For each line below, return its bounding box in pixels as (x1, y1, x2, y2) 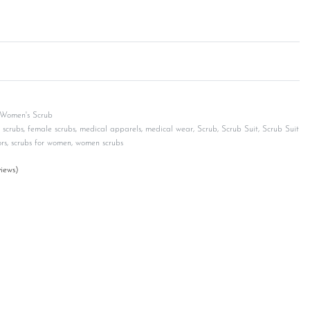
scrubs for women (10, 139, 71, 148)
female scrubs (27, 125, 75, 134)
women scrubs (75, 139, 123, 148)
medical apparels (79, 125, 141, 134)
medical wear (145, 125, 193, 134)
